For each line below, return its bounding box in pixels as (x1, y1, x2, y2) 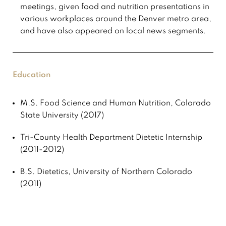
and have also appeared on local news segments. (20, 27, 206, 36)
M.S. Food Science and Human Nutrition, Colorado (20, 99, 211, 108)
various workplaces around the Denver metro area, (20, 15, 211, 24)
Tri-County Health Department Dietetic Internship (20, 134, 202, 142)
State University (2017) (20, 111, 104, 120)
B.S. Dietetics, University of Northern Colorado (20, 168, 192, 177)
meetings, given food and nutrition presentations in (20, 3, 209, 12)
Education (13, 71, 50, 80)
